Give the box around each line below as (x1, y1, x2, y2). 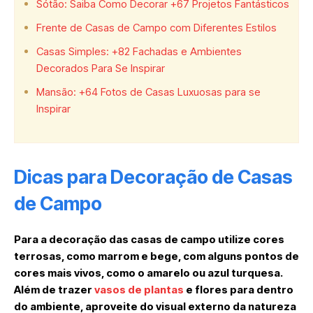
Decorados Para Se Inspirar (36, 61, 165, 75)
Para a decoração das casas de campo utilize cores (14, 233, 284, 247)
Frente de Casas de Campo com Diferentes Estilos (36, 21, 277, 35)
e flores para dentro (184, 283, 293, 297)
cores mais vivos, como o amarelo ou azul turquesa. (14, 266, 282, 280)
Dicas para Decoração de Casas (14, 166, 293, 189)
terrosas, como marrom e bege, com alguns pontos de (14, 249, 299, 263)
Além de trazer (14, 283, 94, 297)
